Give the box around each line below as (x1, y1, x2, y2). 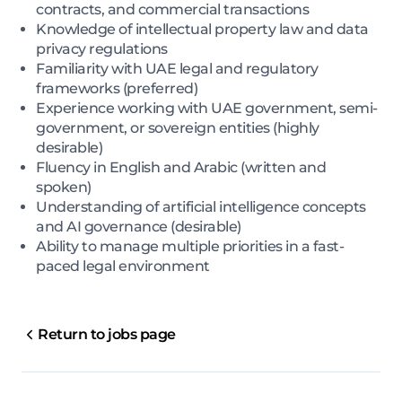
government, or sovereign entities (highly (36, 119, 319, 137)
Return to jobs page (38, 326, 176, 344)
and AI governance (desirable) (36, 218, 241, 236)
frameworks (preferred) (36, 80, 197, 98)
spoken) (36, 179, 92, 197)
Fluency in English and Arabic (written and (36, 159, 326, 177)
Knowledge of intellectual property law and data (36, 21, 369, 39)
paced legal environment (36, 258, 210, 275)
